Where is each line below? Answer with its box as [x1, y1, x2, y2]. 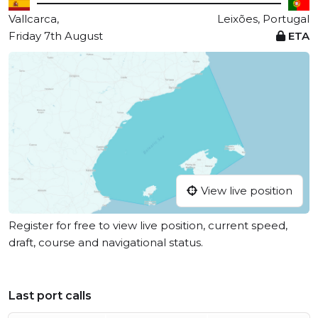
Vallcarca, [9, 12, 59, 26]
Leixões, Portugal [217, 12, 309, 26]
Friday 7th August [9, 29, 103, 43]
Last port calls [9, 289, 92, 303]
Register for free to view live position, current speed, [9, 219, 287, 233]
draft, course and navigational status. [9, 236, 203, 250]
